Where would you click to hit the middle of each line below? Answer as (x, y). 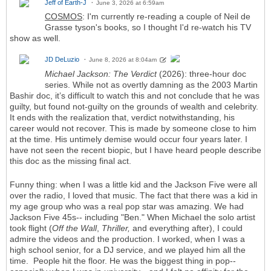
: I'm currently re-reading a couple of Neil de (166, 16)
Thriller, (116, 228)
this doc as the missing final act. (70, 161)
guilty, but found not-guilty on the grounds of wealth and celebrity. (134, 106)
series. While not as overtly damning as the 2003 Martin (151, 84)
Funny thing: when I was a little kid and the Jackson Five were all (133, 184)
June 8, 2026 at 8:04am (123, 59)
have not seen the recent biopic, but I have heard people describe (135, 150)
